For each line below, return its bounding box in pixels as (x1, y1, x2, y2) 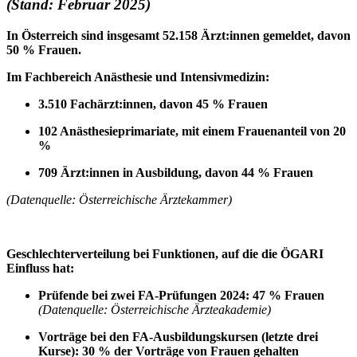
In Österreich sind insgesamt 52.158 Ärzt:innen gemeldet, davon (6, 28, 351, 42)
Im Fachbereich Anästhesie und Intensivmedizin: (6, 69, 269, 84)
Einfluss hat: (6, 261, 74, 275)
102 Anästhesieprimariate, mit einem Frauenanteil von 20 (38, 124, 346, 138)
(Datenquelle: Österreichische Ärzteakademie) (38, 302, 271, 316)
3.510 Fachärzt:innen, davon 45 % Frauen (38, 96, 268, 111)
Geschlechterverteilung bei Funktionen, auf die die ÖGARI (6, 246, 324, 261)
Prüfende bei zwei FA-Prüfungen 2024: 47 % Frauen (38, 288, 324, 302)
